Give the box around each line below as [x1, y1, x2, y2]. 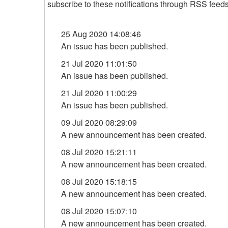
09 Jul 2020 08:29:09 [61, 117, 137, 128]
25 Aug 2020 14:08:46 [61, 28, 141, 40]
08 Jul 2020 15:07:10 [61, 205, 137, 217]
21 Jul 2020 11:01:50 [61, 58, 137, 69]
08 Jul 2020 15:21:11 [61, 146, 137, 158]
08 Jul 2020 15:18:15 [61, 176, 137, 187]
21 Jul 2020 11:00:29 [61, 87, 137, 99]
